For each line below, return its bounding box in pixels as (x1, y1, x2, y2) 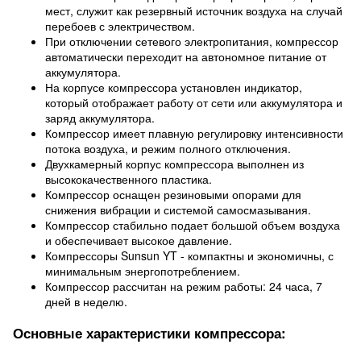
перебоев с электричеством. (45, 18, 195, 34)
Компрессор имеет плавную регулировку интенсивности (45, 125, 343, 141)
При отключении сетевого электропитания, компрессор (45, 33, 338, 49)
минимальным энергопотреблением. (45, 263, 240, 279)
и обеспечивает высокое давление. (45, 232, 232, 248)
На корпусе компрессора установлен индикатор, (45, 79, 302, 95)
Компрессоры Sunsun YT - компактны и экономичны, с (45, 247, 334, 263)
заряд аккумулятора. (45, 110, 155, 126)
